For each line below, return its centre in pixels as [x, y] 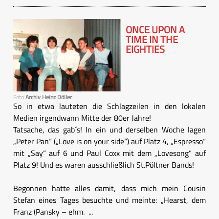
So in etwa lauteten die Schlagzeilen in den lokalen [109, 106]
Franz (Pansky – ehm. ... [53, 212]
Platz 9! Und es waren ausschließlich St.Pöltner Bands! [104, 165]
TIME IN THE [152, 39]
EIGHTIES [145, 49]
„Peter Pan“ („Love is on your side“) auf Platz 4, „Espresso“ [109, 142]
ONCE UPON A [155, 30]
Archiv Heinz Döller [49, 97]
